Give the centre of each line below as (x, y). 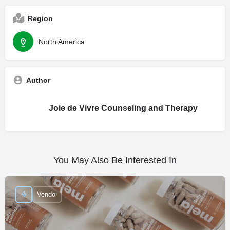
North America (62, 41)
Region (40, 18)
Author (38, 80)
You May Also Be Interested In (115, 160)
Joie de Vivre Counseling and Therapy (123, 108)
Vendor (47, 195)
